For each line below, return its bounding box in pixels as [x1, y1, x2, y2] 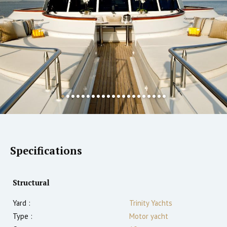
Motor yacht [129, 211, 168, 221]
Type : [13, 211, 32, 221]
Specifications [10, 144, 82, 158]
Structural [13, 178, 50, 188]
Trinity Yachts [129, 198, 172, 208]
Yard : [13, 198, 30, 208]
